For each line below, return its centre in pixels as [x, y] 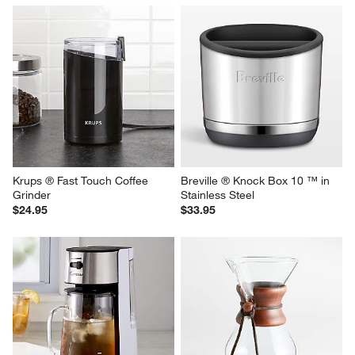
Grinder [32, 195]
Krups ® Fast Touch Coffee [82, 180]
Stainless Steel [218, 195]
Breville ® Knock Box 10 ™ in [257, 180]
